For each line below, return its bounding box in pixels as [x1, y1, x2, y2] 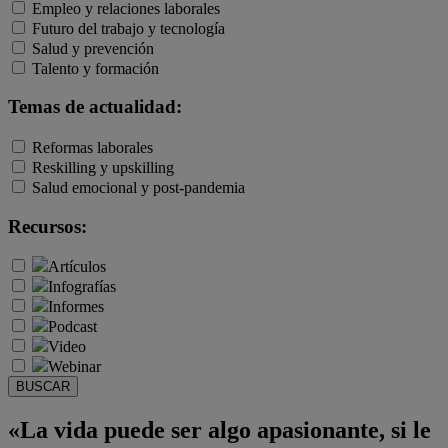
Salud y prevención [32, 39, 154, 57]
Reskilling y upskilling [32, 159, 174, 177]
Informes [48, 298, 104, 316]
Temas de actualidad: [8, 96, 182, 118]
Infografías [48, 278, 116, 296]
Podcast [48, 318, 97, 336]
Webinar [48, 358, 101, 376]
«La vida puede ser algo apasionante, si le [8, 417, 431, 444]
